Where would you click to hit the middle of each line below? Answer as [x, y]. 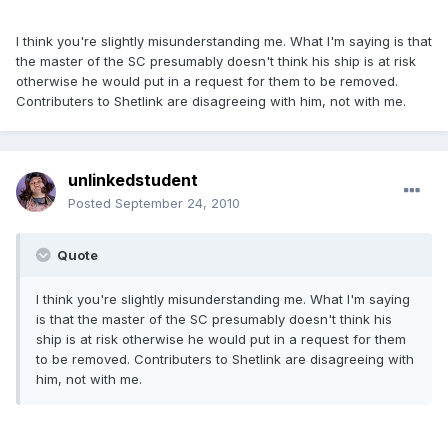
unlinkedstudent [133, 180]
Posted [91, 203]
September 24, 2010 [177, 203]
